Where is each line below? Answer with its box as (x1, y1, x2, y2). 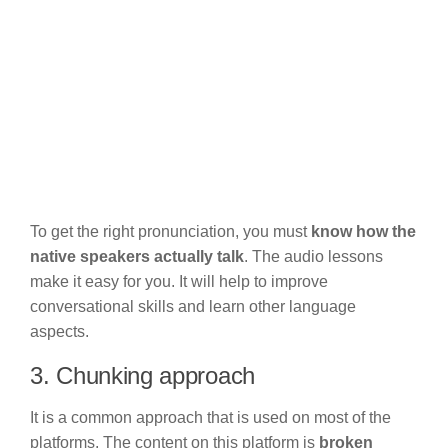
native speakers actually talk (30, 247, 244, 265)
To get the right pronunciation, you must (30, 222, 311, 240)
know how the (311, 222, 416, 240)
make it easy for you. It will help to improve (30, 272, 328, 290)
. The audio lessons (244, 247, 383, 265)
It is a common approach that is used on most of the (30, 408, 391, 426)
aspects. (30, 322, 93, 340)
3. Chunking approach (30, 361, 255, 389)
